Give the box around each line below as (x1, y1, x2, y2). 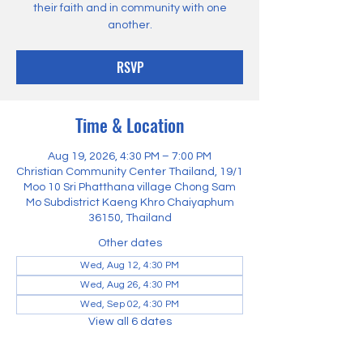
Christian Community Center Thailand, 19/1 (16, 166, 243, 177)
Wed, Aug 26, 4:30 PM (80, 280, 179, 290)
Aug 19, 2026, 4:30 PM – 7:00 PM (48, 151, 211, 162)
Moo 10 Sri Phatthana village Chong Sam (23, 181, 236, 193)
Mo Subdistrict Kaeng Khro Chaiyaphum (25, 197, 234, 208)
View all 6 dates (88, 316, 172, 327)
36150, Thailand (88, 212, 172, 224)
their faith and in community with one (32, 2, 227, 14)
